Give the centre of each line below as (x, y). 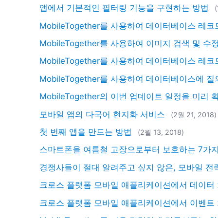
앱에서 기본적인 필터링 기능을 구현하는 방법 (124, 8)
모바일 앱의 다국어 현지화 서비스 (102, 114)
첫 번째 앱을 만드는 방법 (86, 132)
